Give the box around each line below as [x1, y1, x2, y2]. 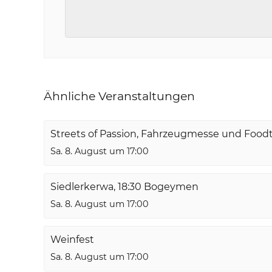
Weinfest [50, 234, 94, 246]
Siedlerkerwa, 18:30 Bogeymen [50, 181, 199, 193]
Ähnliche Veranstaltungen [44, 89, 195, 104]
